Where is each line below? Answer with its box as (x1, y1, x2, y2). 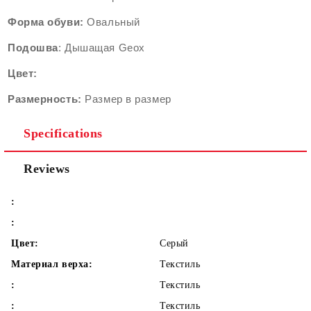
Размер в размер (81, 93, 171, 105)
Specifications (24, 126, 103, 140)
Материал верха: (11, 259, 93, 269)
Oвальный (83, 16, 140, 28)
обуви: (47, 16, 84, 28)
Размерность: (8, 93, 82, 105)
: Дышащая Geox (58, 42, 149, 53)
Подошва (8, 42, 58, 53)
